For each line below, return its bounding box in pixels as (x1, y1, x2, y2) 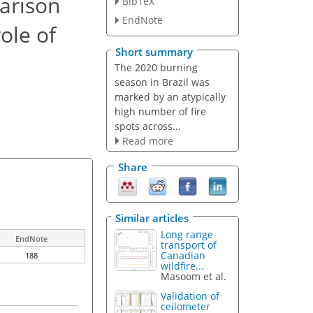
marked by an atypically (114, 89, 226, 103)
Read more (122, 133, 173, 147)
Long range (161, 227, 214, 241)
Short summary (115, 44, 193, 59)
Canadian (161, 248, 206, 262)
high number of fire (114, 104, 206, 118)
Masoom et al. (161, 269, 227, 283)
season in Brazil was (114, 75, 210, 89)
